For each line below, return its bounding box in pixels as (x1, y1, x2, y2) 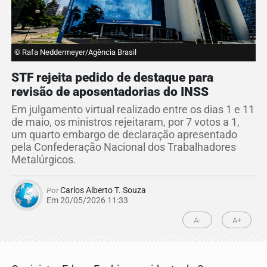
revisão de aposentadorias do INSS (11, 85, 209, 100)
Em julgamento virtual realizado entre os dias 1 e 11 (11, 104, 254, 116)
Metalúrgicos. (11, 154, 76, 166)
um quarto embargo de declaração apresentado (11, 129, 237, 141)
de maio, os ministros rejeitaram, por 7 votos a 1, (11, 116, 240, 129)
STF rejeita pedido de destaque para (11, 70, 213, 85)
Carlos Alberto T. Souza (58, 185, 146, 195)
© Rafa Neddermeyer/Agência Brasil (14, 48, 136, 57)
